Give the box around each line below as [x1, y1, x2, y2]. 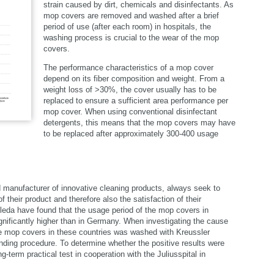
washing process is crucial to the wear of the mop [43, 33, 219, 42]
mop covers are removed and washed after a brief [43, 11, 219, 20]
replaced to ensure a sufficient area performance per [43, 96, 228, 105]
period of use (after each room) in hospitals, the [43, 22, 211, 31]
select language [204, 87, 259, 96]
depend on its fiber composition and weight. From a [43, 74, 224, 83]
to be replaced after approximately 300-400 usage [43, 129, 218, 138]
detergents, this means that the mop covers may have [43, 118, 235, 127]
